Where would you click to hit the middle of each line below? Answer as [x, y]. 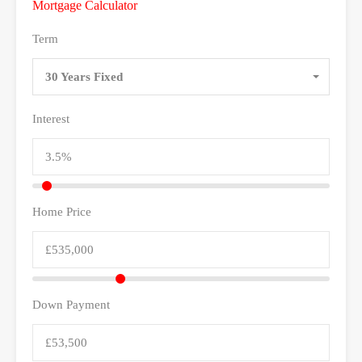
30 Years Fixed [84, 76]
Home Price [62, 211]
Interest [51, 118]
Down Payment [71, 304]
